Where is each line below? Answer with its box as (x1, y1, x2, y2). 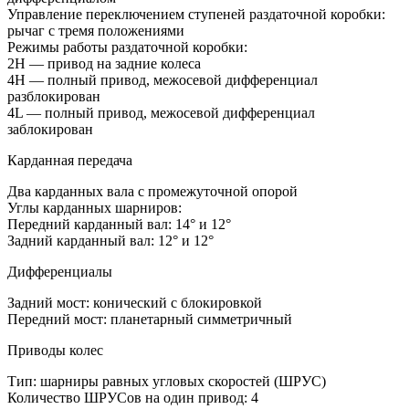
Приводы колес (7, 342, 103, 359)
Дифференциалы (7, 264, 112, 280)
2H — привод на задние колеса (7, 56, 201, 72)
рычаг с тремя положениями (7, 23, 184, 39)
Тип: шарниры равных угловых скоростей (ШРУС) (7, 373, 326, 390)
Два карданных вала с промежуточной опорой (7, 184, 298, 200)
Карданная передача (7, 152, 132, 169)
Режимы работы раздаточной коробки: (7, 39, 247, 56)
